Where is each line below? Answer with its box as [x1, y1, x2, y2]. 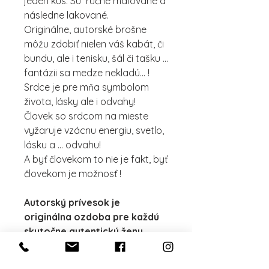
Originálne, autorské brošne [24, 23, 147, 35]
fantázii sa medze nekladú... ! [24, 67, 152, 79]
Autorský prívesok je [24, 196, 120, 208]
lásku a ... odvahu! [24, 139, 103, 151]
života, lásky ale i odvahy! [24, 95, 136, 107]
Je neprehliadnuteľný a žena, [24, 240, 152, 252]
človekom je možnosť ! [24, 168, 131, 180]
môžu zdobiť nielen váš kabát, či [24, 38, 164, 50]
